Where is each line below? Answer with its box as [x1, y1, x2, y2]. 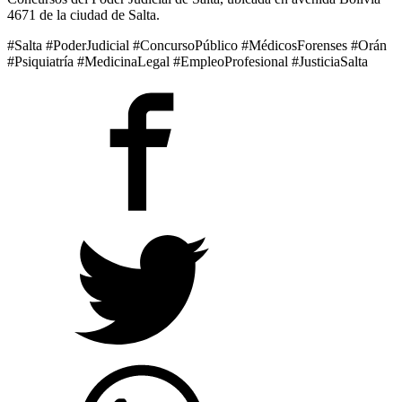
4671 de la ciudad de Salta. [7, 6, 160, 22]
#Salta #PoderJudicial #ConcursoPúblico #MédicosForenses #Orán [7, 37, 387, 53]
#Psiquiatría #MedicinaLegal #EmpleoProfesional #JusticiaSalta [7, 53, 368, 69]
